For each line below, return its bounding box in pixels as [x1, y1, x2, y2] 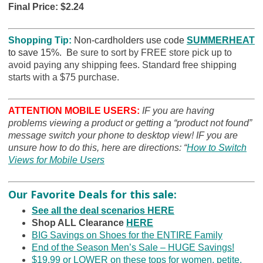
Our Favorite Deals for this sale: [8, 187, 177, 201]
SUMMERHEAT [186, 35, 255, 45]
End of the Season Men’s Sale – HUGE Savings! [31, 242, 234, 252]
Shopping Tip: [8, 35, 72, 45]
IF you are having [141, 105, 214, 116]
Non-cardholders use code [71, 35, 187, 45]
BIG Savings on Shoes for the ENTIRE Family [31, 230, 222, 240]
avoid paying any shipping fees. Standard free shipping [8, 59, 237, 70]
